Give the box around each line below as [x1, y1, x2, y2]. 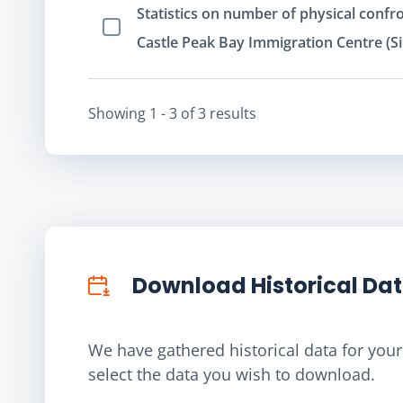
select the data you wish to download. [88, 363, 375, 385]
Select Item [102, 27, 176, 48]
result [206, 103, 249, 123]
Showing [88, 103, 149, 123]
